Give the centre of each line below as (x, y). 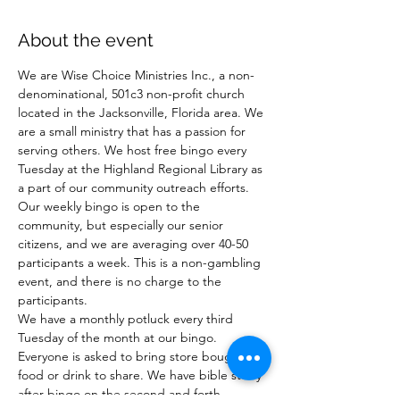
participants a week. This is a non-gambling (141, 262)
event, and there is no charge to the (121, 281)
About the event (86, 40)
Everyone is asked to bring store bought (133, 356)
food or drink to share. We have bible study (142, 375)
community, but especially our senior (122, 225)
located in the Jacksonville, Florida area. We (142, 112)
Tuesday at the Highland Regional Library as (142, 169)
